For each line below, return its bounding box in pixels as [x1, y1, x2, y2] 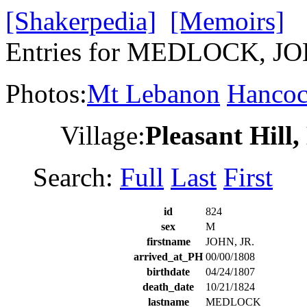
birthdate [147, 266, 190, 278]
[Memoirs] [170, 6, 284, 36]
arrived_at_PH [134, 251, 203, 262]
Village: [60, 121, 145, 150]
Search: [33, 162, 120, 192]
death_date [143, 281, 194, 293]
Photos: [5, 79, 87, 108]
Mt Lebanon [87, 79, 220, 108]
